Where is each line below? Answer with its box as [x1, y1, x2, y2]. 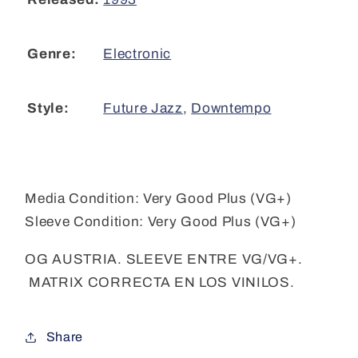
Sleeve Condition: [25, 214, 144, 230]
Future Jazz [103, 100, 183, 116]
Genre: [27, 46, 77, 62]
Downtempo [191, 100, 272, 116]
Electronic [103, 46, 172, 62]
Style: [27, 101, 70, 117]
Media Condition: [25, 191, 140, 207]
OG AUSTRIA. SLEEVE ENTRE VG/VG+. [25, 251, 303, 267]
